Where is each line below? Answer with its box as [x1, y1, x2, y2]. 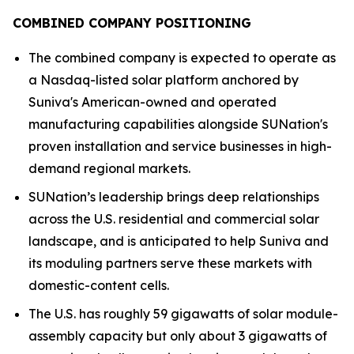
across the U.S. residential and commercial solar [28, 211, 319, 227]
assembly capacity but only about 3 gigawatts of [28, 328, 327, 344]
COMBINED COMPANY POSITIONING [13, 15, 251, 31]
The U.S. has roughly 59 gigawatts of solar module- [28, 306, 338, 322]
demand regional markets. [28, 160, 190, 176]
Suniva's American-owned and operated [28, 94, 277, 110]
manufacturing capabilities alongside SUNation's [28, 116, 328, 132]
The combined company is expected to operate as [28, 50, 336, 66]
